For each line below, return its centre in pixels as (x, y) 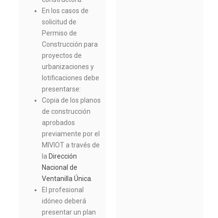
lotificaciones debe (71, 78)
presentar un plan (69, 212)
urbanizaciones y (68, 67)
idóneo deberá (64, 201)
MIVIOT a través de (71, 145)
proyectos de (62, 56)
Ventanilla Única (67, 179)
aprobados (59, 123)
